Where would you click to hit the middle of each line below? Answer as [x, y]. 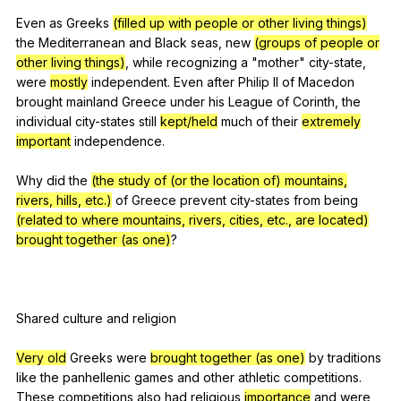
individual [44, 121]
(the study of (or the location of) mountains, [219, 180]
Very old [41, 357]
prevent [203, 200]
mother [278, 62]
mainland [92, 101]
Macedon [326, 81]
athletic [259, 377]
